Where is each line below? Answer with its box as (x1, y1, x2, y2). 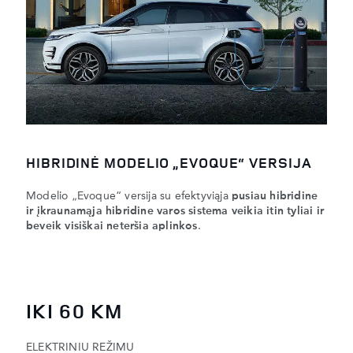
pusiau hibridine (232, 191, 318, 203)
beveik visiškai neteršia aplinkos (26, 221, 198, 232)
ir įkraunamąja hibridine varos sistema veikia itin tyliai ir (26, 206, 325, 217)
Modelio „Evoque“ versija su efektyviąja (26, 191, 232, 203)
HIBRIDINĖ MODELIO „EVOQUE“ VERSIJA (26, 153, 312, 173)
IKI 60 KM (26, 296, 123, 325)
